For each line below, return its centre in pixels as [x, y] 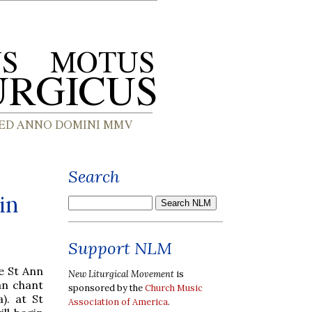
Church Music [174, 288]
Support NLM [120, 248]
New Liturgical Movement [121, 274]
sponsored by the [107, 288]
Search [94, 177]
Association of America [118, 302]
